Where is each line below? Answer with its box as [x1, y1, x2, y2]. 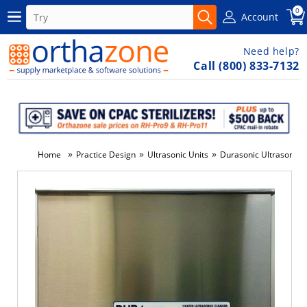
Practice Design [76, 148, 136, 160]
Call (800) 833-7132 [193, 58, 299, 73]
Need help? [243, 45, 299, 58]
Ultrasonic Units [147, 148, 208, 160]
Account [241, 10, 279, 23]
